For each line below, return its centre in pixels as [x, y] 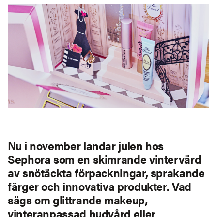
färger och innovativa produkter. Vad [100, 186]
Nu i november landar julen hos [86, 146]
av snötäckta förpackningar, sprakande [106, 173]
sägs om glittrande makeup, [78, 200]
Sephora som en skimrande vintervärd [105, 159]
